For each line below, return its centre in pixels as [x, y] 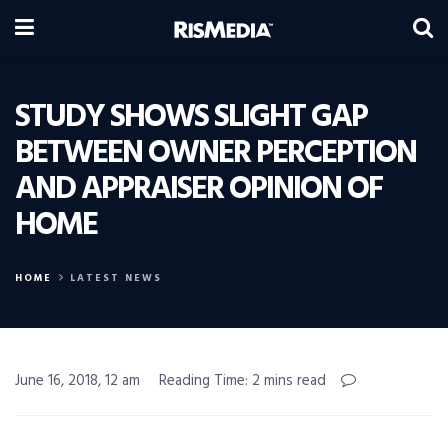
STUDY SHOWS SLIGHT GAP [191, 117]
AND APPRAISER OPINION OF [198, 189]
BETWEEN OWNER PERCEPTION [215, 153]
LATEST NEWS [116, 278]
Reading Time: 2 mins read [242, 381]
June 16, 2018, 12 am [77, 381]
